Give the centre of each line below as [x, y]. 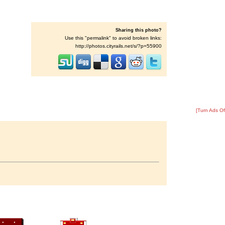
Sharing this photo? [139, 30]
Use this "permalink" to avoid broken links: [113, 38]
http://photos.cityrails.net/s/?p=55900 [119, 46]
